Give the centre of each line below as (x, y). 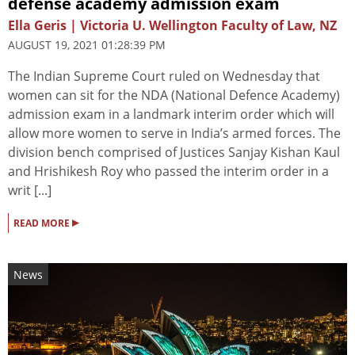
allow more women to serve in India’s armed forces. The (174, 134)
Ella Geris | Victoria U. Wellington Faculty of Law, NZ (172, 26)
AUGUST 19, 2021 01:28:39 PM (87, 45)
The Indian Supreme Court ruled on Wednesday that (164, 76)
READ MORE (43, 223)
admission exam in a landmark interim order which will (171, 115)
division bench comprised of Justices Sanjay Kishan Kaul (174, 153)
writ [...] (30, 191)
